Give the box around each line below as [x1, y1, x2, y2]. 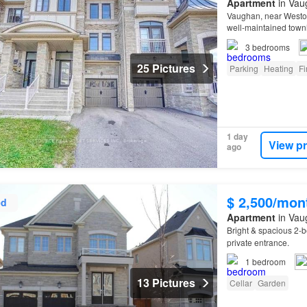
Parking [229, 62, 258, 74]
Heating [263, 62, 293, 74]
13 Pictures [136, 275, 195, 291]
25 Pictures [136, 60, 195, 77]
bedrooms [251, 40, 290, 53]
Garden [257, 276, 286, 288]
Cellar [229, 276, 252, 288]
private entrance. [226, 236, 289, 248]
